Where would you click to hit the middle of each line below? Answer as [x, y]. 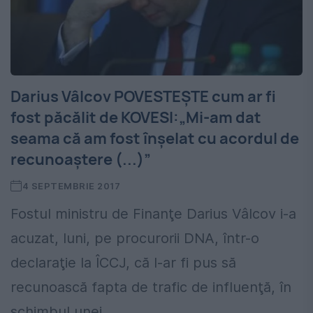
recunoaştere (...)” [81, 160]
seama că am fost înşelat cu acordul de [155, 139]
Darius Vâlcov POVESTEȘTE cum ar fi [143, 97]
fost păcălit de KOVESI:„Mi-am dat [136, 118]
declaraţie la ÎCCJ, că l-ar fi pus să [123, 263]
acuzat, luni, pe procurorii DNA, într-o [135, 239]
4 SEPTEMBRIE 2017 [71, 186]
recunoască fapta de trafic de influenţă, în [151, 287]
